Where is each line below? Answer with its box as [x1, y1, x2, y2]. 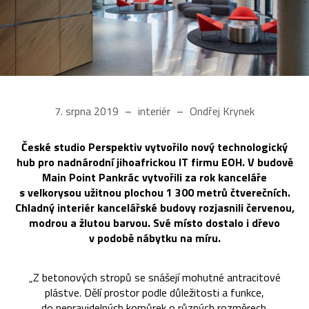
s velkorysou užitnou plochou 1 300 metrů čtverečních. [19, 183, 290, 201]
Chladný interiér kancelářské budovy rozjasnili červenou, [14, 199, 295, 216]
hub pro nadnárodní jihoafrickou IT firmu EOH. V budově [16, 153, 293, 170]
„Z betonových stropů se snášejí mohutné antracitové [28, 268, 281, 286]
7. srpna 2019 [54, 102, 121, 119]
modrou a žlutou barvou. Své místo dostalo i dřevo [29, 214, 280, 231]
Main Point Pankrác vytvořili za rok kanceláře [42, 168, 267, 186]
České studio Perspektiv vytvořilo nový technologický [21, 138, 288, 155]
